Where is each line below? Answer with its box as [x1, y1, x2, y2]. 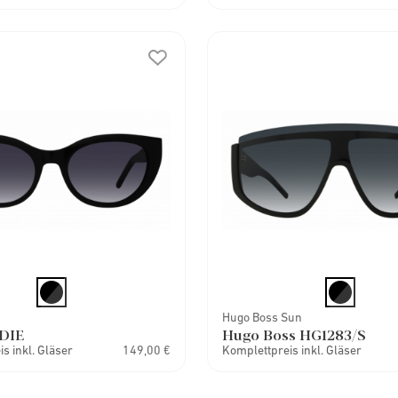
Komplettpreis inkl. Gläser [222, 343, 362, 357]
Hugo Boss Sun [222, 310, 303, 324]
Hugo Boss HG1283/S [222, 324, 367, 345]
